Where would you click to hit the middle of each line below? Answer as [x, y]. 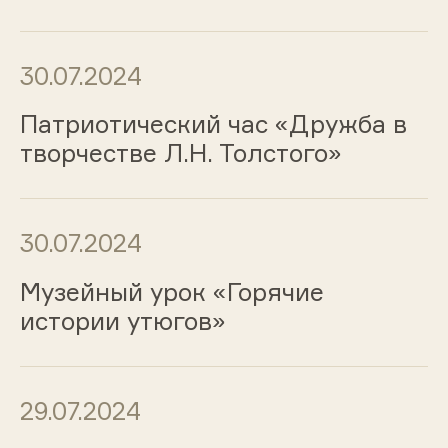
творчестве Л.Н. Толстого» [180, 153]
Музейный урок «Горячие [171, 292]
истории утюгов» [122, 321]
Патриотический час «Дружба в [213, 124]
